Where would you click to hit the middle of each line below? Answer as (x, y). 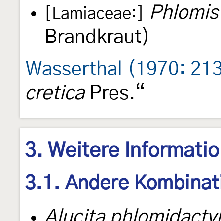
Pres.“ (115, 94)
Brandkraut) (97, 37)
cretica (55, 94)
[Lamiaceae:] (94, 14)
